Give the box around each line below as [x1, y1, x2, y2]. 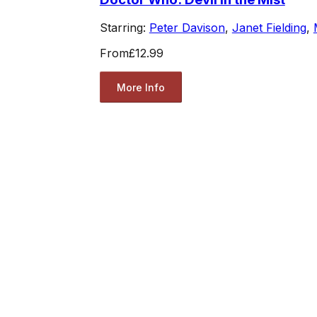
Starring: [99, 21, 149, 35]
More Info [116, 81, 165, 93]
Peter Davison [149, 21, 225, 35]
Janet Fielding [231, 21, 306, 35]
